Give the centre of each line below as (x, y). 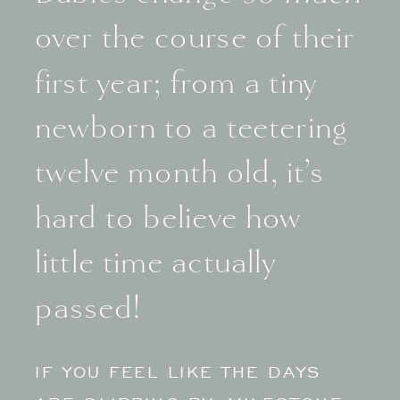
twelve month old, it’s (180, 171)
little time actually (156, 261)
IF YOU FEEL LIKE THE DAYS (178, 372)
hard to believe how (168, 216)
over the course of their (195, 36)
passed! (92, 305)
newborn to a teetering (192, 126)
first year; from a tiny (176, 80)
